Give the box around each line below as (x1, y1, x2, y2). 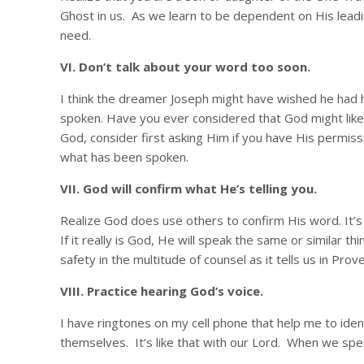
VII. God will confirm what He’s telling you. (59, 180, 317, 197)
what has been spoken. (59, 149, 188, 165)
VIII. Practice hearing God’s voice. (59, 283, 263, 299)
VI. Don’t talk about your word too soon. (59, 58, 310, 75)
